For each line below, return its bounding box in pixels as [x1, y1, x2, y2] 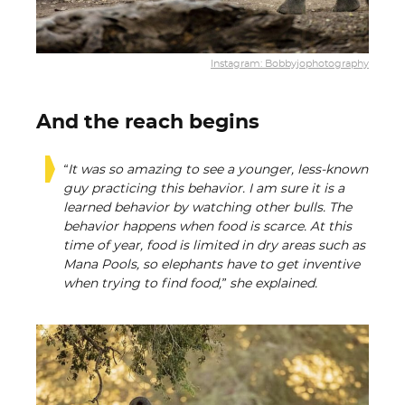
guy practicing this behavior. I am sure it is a [63, 183, 344, 195]
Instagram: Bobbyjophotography [211, 59, 369, 69]
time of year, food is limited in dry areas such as [63, 240, 365, 252]
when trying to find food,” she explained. [63, 278, 317, 290]
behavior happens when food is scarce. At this [63, 221, 352, 233]
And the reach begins [36, 112, 259, 132]
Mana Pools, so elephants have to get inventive [63, 259, 360, 271]
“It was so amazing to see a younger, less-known [63, 164, 368, 176]
